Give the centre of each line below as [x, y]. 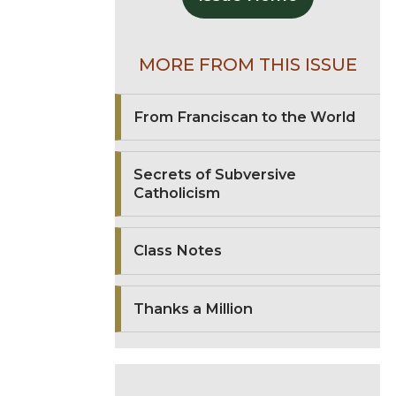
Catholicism [177, 193]
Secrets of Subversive [215, 175]
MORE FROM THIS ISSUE [247, 65]
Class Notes [178, 251]
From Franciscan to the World [245, 116]
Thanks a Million [194, 308]
